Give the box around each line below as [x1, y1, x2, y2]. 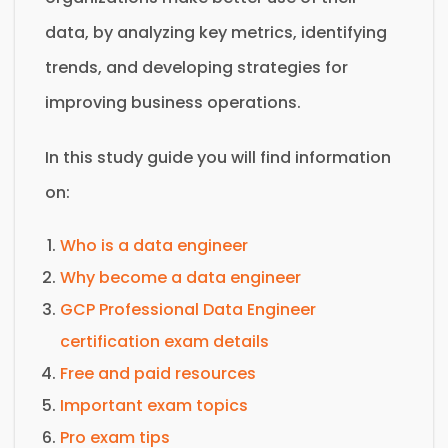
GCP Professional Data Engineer [60, 297, 316, 321]
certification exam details [60, 329, 269, 353]
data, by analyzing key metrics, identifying [45, 20, 387, 44]
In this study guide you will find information [45, 145, 391, 169]
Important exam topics [60, 393, 248, 417]
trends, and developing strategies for [45, 55, 348, 79]
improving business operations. [45, 90, 301, 114]
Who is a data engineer [60, 233, 248, 257]
